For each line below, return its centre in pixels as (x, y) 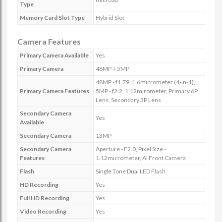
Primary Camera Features (55, 91)
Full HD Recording (45, 198)
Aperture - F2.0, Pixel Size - (131, 149)
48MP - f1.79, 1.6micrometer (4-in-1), (145, 82)
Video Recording (43, 211)
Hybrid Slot (110, 18)
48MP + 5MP (112, 69)
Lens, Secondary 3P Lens (128, 100)
